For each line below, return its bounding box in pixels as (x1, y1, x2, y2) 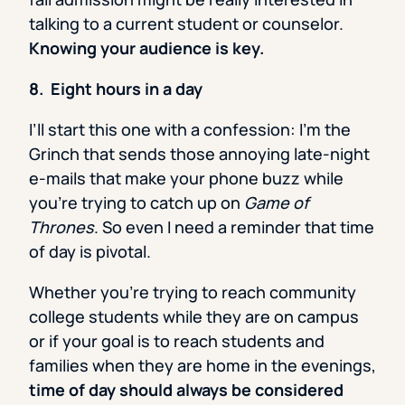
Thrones (29, 216, 94, 239)
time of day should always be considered (29, 379, 344, 401)
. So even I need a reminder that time (94, 216, 374, 239)
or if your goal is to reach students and (29, 330, 325, 353)
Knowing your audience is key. (29, 37, 264, 60)
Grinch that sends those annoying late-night (29, 143, 370, 165)
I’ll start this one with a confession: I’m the (29, 118, 351, 141)
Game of (244, 192, 309, 214)
